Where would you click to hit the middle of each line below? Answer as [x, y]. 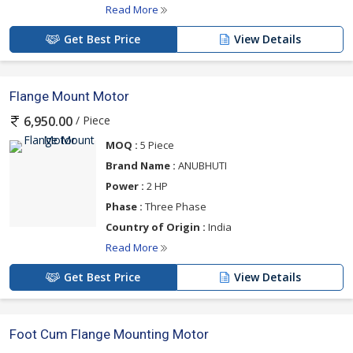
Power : [125, 186]
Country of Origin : [156, 227]
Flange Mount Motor [69, 96]
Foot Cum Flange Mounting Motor [109, 334]
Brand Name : [141, 166]
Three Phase [175, 207]
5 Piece [156, 145]
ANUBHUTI [201, 166]
